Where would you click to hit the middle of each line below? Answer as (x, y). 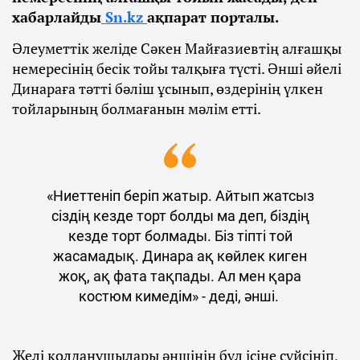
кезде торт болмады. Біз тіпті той (180, 235)
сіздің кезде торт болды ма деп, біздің (180, 215)
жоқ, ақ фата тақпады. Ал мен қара (180, 276)
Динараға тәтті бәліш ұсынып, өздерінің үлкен (168, 88)
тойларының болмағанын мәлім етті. (138, 108)
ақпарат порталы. (213, 16)
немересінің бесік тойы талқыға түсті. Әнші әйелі (177, 68)
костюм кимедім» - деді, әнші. (180, 296)
